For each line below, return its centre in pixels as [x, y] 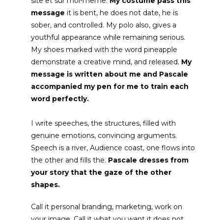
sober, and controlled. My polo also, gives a [104, 25]
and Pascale [166, 74]
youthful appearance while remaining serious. [108, 38]
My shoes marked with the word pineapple [104, 50]
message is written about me [87, 74]
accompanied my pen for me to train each [110, 87]
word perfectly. [60, 99]
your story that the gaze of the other [101, 173]
